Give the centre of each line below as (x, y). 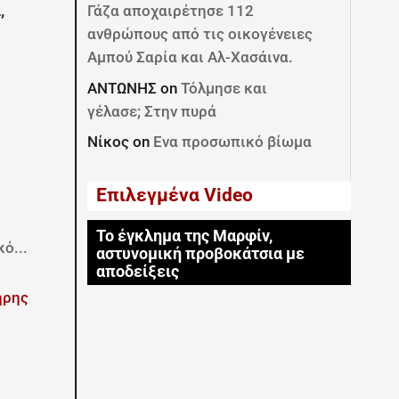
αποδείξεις (138, 271)
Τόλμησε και (224, 88)
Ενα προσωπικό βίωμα (233, 142)
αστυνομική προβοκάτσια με (201, 253)
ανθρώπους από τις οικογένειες (200, 34)
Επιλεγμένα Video (175, 195)
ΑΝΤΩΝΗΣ (122, 88)
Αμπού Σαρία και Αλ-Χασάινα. (191, 57)
